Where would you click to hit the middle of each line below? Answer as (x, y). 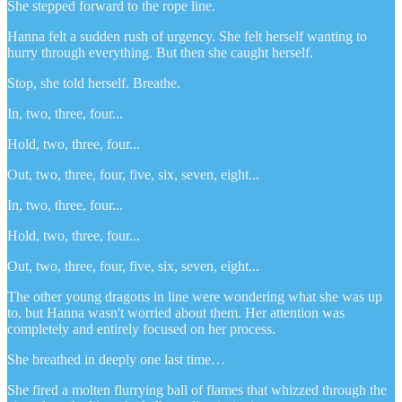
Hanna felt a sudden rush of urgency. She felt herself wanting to (187, 36)
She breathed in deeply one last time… (116, 359)
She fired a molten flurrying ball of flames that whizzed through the (197, 389)
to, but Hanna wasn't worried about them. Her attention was (176, 312)
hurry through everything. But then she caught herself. (160, 52)
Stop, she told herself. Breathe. (94, 83)
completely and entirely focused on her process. (141, 328)
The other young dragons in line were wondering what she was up (195, 296)
